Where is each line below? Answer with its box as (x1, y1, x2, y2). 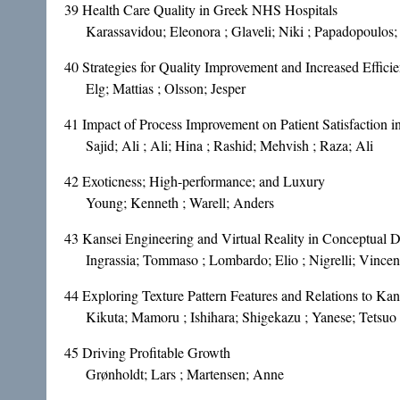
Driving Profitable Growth (82, 343, 230, 362)
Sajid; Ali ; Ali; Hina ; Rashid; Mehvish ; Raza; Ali (86, 136, 373, 155)
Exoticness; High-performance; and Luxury (82, 171, 325, 191)
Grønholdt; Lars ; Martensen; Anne (86, 364, 284, 384)
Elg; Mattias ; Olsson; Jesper (86, 79, 246, 98)
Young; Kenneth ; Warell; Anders (86, 193, 274, 212)
